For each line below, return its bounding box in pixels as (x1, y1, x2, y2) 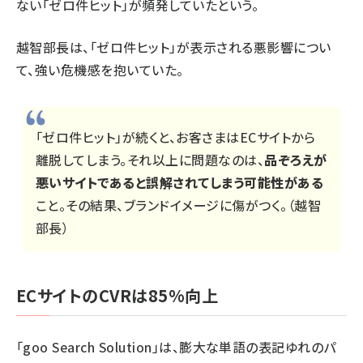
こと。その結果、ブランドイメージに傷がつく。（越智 (36, 194, 322, 215)
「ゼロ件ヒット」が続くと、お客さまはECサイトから (36, 126, 315, 147)
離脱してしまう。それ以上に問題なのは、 (36, 149, 265, 169)
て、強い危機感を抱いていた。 (16, 59, 184, 79)
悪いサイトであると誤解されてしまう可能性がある (36, 172, 324, 192)
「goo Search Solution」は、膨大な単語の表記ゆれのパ (16, 336, 336, 357)
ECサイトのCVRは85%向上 (16, 283, 219, 307)
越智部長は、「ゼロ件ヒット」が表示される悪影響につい (16, 36, 331, 57)
